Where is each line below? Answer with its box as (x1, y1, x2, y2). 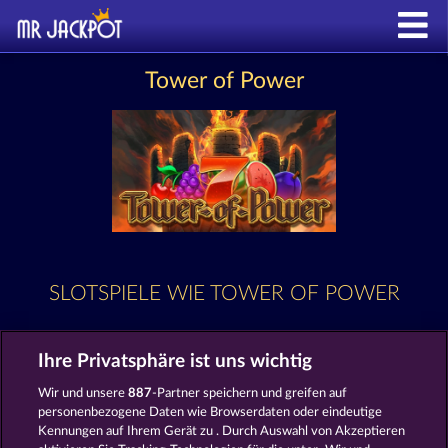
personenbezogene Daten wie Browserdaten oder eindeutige (38, 406, 383, 419)
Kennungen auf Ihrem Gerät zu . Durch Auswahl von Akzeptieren (38, 425, 406, 438)
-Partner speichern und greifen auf (152, 387, 348, 400)
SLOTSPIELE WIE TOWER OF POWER (48, 282, 400, 304)
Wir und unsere (38, 387, 129, 400)
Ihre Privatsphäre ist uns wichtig (38, 352, 313, 371)
